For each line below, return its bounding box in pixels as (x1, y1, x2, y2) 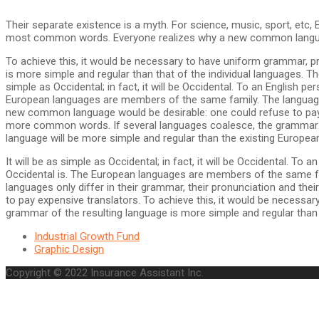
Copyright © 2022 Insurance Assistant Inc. (6, 266, 204, 279)
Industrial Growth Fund (34, 229, 140, 243)
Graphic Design (34, 242, 104, 256)
